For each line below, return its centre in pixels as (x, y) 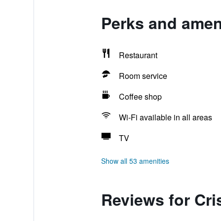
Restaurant (138, 55)
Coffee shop (140, 96)
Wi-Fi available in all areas (165, 117)
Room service (143, 76)
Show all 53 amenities (135, 161)
